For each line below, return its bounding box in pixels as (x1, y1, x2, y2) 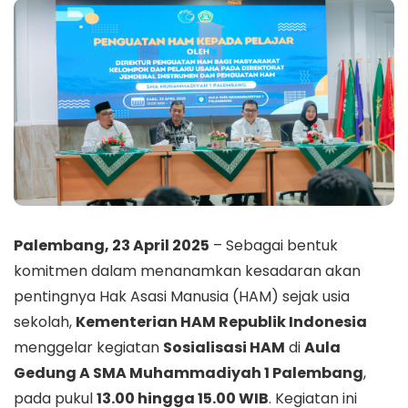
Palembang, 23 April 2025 (14, 234, 209, 256)
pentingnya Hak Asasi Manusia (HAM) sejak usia (14, 285, 350, 307)
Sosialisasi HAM (163, 336, 285, 358)
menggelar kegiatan (14, 336, 163, 358)
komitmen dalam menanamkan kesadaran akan (14, 260, 361, 281)
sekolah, (14, 311, 76, 332)
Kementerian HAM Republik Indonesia (76, 311, 367, 332)
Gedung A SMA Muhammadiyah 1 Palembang (14, 362, 363, 383)
